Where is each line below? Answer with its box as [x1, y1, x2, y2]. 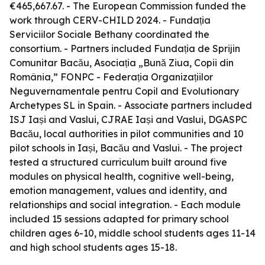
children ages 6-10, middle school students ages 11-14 [9, 227, 256, 239]
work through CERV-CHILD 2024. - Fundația [9, 14, 211, 26]
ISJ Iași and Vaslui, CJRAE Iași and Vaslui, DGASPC [9, 114, 247, 125]
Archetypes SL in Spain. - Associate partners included [9, 99, 252, 111]
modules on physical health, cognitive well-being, [9, 170, 234, 182]
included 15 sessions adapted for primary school [9, 213, 229, 225]
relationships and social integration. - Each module [9, 199, 241, 211]
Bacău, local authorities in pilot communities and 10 [9, 128, 244, 140]
